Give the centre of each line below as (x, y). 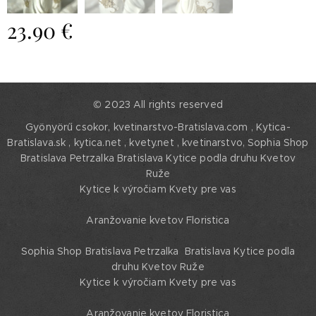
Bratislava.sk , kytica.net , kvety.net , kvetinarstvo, (128, 143)
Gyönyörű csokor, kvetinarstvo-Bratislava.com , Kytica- (158, 127)
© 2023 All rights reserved (158, 105)
